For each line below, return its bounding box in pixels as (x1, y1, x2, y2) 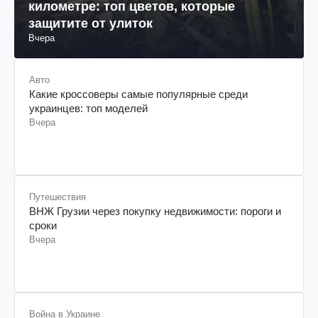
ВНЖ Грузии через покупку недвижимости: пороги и (29, 204, 281, 217)
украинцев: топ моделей (29, 102, 148, 114)
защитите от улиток (28, 16, 153, 31)
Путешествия (29, 191, 86, 202)
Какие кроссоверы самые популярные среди (29, 87, 248, 100)
